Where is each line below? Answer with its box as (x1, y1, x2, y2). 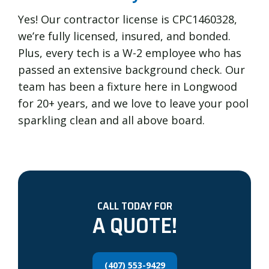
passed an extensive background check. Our (18, 62, 245, 77)
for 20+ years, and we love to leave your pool (18, 95, 249, 110)
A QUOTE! (92, 208, 177, 243)
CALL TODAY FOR (97, 198, 172, 215)
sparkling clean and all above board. (18, 112, 205, 127)
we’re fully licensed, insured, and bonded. (18, 28, 231, 43)
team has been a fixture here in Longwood (18, 79, 237, 94)
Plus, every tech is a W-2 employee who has (18, 45, 241, 60)
